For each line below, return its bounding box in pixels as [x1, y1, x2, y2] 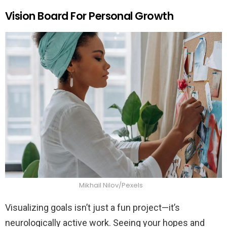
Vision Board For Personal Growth [5, 8, 174, 23]
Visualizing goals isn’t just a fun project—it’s [5, 202, 180, 213]
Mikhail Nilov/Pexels [79, 180, 143, 190]
